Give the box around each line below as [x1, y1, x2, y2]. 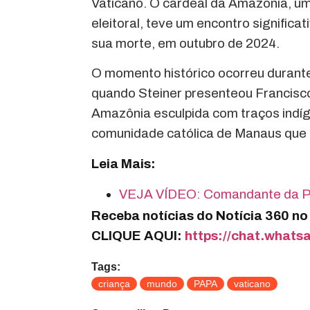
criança [98, 277, 130, 289]
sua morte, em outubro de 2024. [91, 36, 280, 51]
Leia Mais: [91, 156, 156, 171]
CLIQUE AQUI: [91, 228, 185, 244]
